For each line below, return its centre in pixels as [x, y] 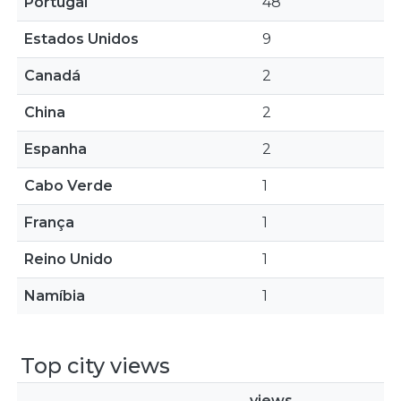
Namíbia [55, 296]
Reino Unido [68, 259]
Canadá [52, 76]
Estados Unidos [81, 39]
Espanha [55, 149]
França [49, 222]
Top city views [95, 366]
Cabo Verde [68, 186]
